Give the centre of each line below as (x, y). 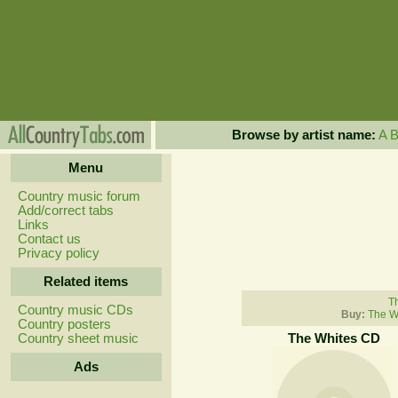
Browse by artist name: (303, 135)
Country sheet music (78, 338)
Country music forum (79, 196)
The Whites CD (334, 338)
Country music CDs (75, 310)
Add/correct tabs (65, 211)
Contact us (49, 239)
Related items (86, 282)
